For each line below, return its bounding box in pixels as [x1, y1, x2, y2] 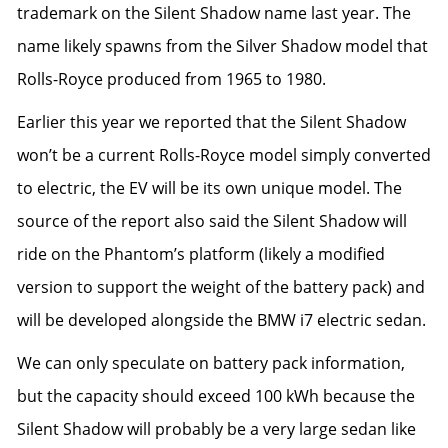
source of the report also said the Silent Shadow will [17, 210, 407, 232]
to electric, [17, 177, 100, 199]
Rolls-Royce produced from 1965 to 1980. [17, 68, 326, 90]
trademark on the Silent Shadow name [17, 2, 307, 24]
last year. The [307, 2, 411, 24]
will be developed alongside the [17, 309, 257, 331]
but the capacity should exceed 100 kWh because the [17, 385, 415, 407]
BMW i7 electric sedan [257, 309, 422, 331]
